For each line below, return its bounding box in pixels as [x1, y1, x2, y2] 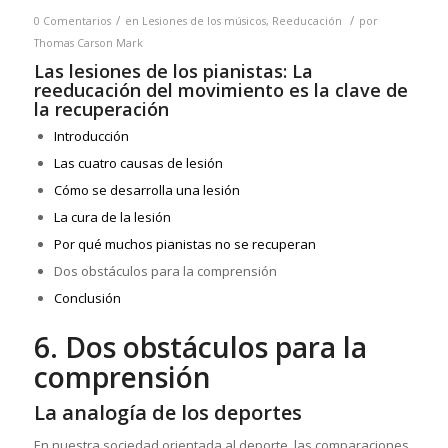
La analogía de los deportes [33, 399, 302, 427]
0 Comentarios [33, 14, 111, 29]
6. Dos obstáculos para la [33, 328, 367, 367]
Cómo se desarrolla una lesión [53, 181, 240, 200]
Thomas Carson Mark [33, 36, 143, 51]
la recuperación [33, 97, 169, 122]
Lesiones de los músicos [141, 14, 266, 29]
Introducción [53, 127, 129, 146]
